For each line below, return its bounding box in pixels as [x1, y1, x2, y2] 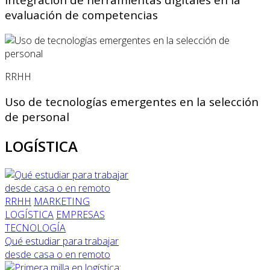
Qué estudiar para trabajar [5, 234, 119, 248]
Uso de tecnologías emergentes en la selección [5, 94, 259, 110]
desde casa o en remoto [5, 248, 110, 262]
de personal [5, 109, 69, 125]
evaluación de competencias [5, 7, 158, 22]
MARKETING [34, 195, 90, 209]
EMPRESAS [56, 208, 105, 222]
